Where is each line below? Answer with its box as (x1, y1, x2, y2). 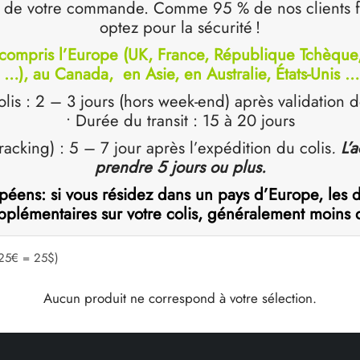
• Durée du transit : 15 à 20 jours (65, 108, 295, 133)
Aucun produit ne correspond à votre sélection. (43, 288, 317, 308)
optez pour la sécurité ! (100, 14, 260, 39)
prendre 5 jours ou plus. (94, 154, 266, 179)
